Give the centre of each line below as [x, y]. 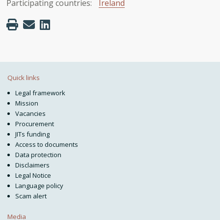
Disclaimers [32, 165]
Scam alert [31, 196]
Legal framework [40, 93]
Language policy [39, 186]
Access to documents [46, 145]
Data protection [38, 155]
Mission [27, 103]
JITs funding [32, 134]
